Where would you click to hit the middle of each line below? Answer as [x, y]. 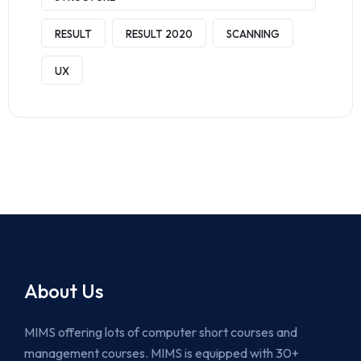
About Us [64, 291]
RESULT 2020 [159, 34]
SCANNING [253, 34]
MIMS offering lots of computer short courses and [161, 332]
